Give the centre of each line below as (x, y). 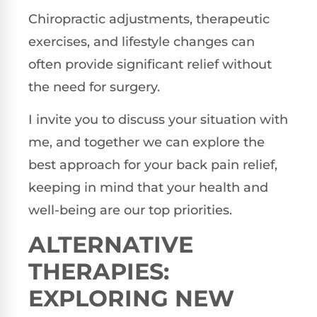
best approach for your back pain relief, (153, 165)
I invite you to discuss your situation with (158, 119)
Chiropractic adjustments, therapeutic (149, 19)
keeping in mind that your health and (148, 187)
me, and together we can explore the (146, 142)
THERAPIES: (99, 272)
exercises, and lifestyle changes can (142, 41)
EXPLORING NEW (131, 299)
